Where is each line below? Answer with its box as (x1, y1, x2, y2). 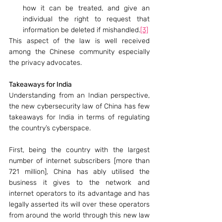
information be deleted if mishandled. (23, 26, 140, 34)
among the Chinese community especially (9, 48, 150, 56)
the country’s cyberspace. (9, 124, 91, 132)
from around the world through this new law (9, 211, 150, 220)
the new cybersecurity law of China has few (9, 102, 150, 111)
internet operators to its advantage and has (9, 189, 150, 198)
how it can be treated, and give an (23, 4, 150, 12)
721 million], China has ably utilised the (9, 167, 150, 176)
